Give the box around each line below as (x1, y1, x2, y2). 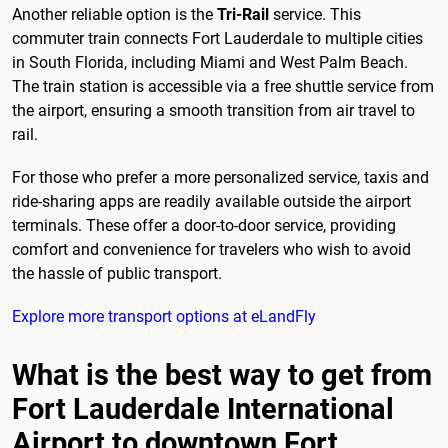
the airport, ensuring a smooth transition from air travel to (12, 100, 415, 120)
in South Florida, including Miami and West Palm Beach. (12, 52, 408, 72)
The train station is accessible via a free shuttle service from (12, 76, 434, 96)
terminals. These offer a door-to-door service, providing (12, 215, 396, 235)
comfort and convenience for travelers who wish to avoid (12, 239, 411, 259)
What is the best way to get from (12, 357, 432, 392)
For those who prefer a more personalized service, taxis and (12, 167, 429, 187)
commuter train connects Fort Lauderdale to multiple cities (12, 28, 423, 48)
